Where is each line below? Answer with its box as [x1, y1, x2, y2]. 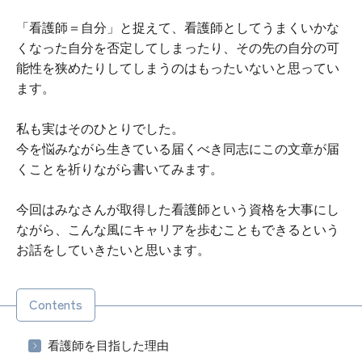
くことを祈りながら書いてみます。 [16, 162, 223, 176]
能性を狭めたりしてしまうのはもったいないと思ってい [16, 61, 339, 75]
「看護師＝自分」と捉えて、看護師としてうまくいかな [16, 21, 339, 35]
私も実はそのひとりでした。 [16, 122, 184, 136]
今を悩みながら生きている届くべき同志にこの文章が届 [16, 142, 339, 156]
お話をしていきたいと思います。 [16, 243, 210, 257]
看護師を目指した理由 [48, 339, 169, 352]
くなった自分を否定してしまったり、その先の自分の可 [16, 41, 339, 55]
